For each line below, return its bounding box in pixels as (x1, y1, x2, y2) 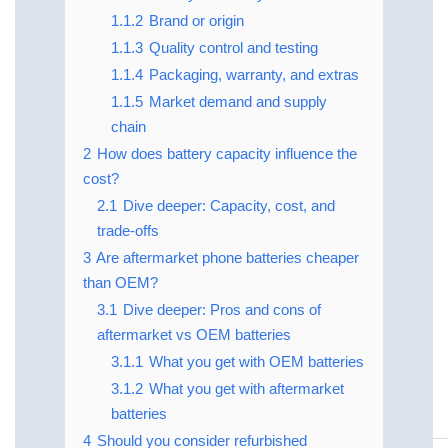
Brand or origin (149, 12, 244, 30)
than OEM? (83, 274, 158, 292)
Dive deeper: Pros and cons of (123, 301, 321, 319)
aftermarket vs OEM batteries (97, 326, 291, 344)
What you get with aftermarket (149, 380, 344, 398)
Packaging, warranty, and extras (149, 66, 359, 84)
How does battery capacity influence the (97, 145, 357, 163)
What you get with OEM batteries (149, 353, 364, 371)
